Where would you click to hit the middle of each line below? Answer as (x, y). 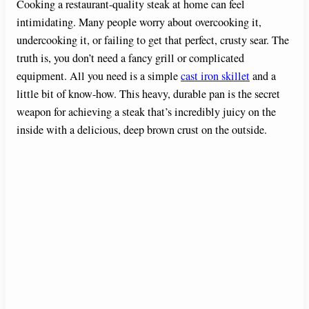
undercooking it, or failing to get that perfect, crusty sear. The (153, 40)
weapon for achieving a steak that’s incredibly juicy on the (146, 112)
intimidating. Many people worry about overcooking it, (139, 22)
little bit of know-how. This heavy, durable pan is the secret (148, 94)
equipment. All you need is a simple (99, 76)
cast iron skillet (215, 76)
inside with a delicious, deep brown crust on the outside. (142, 130)
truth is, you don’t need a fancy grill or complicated (130, 58)
